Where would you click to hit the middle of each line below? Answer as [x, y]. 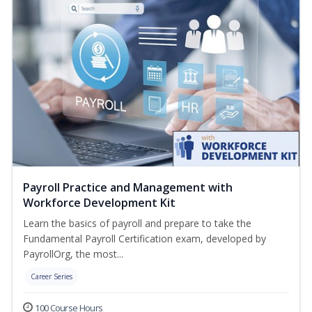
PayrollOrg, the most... [73, 254]
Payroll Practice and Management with [128, 188]
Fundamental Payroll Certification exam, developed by [145, 239]
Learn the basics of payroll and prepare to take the [137, 224]
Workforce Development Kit [99, 203]
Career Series [52, 277]
